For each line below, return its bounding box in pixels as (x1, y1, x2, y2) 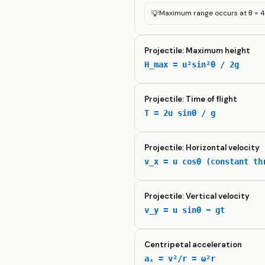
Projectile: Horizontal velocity (144, 143, 260, 153)
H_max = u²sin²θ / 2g (144, 60, 240, 69)
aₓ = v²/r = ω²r (144, 254, 216, 263)
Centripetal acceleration (144, 240, 243, 250)
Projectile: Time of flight (144, 94, 238, 104)
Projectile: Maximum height (144, 46, 251, 56)
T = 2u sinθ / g (144, 108, 216, 118)
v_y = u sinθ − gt (144, 205, 225, 215)
